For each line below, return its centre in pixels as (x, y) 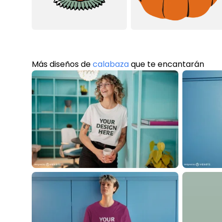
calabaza (111, 64)
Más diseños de (62, 64)
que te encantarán (166, 64)
